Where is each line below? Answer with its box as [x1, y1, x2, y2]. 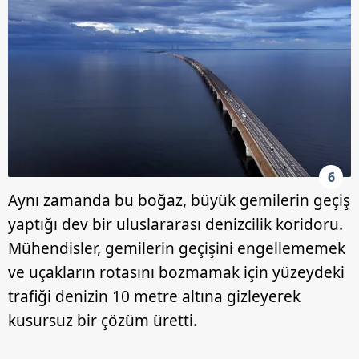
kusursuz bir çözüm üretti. [8, 309, 197, 331]
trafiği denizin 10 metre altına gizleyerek [8, 285, 301, 307]
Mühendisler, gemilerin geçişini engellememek [8, 237, 345, 259]
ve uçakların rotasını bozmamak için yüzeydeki [8, 261, 345, 283]
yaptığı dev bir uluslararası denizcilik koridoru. [8, 213, 343, 235]
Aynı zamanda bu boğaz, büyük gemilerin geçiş [8, 189, 350, 211]
